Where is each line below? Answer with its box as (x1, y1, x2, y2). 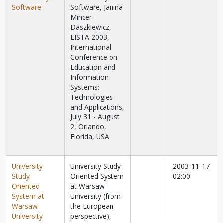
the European (70, 201, 114, 211)
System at (12, 191, 45, 201)
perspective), (70, 211, 111, 221)
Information (70, 72, 109, 82)
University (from (70, 191, 121, 201)
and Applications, (70, 102, 125, 112)
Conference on (70, 52, 118, 62)
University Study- (70, 161, 124, 171)
